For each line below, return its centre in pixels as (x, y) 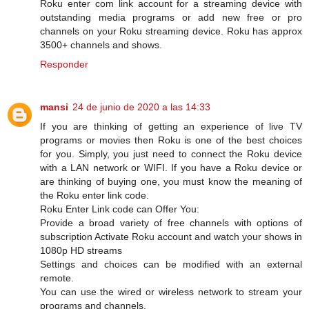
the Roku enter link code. (94, 196)
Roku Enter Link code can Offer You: (120, 209)
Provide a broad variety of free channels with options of (171, 223)
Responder (64, 64)
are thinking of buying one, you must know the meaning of (171, 182)
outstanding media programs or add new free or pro (171, 18)
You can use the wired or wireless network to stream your (171, 292)
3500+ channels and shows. (101, 45)
